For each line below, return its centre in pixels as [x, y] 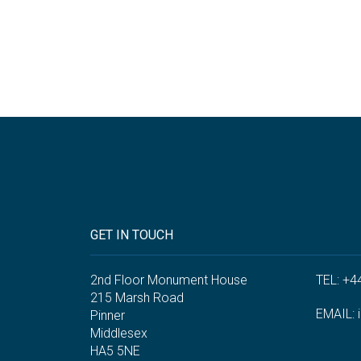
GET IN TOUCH [132, 235]
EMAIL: [337, 314]
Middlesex [119, 334]
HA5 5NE [115, 351]
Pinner [108, 316]
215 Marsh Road [137, 298]
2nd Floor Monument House [169, 280]
